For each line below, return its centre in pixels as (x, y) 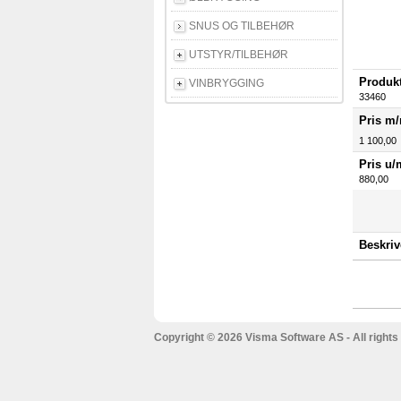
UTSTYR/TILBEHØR (239, 55)
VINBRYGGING (226, 84)
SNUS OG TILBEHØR (242, 26)
